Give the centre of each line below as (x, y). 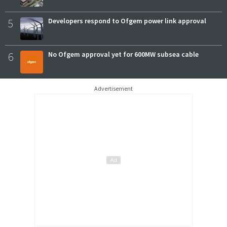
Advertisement (113, 89)
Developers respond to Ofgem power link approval (127, 21)
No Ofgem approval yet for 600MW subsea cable (123, 54)
